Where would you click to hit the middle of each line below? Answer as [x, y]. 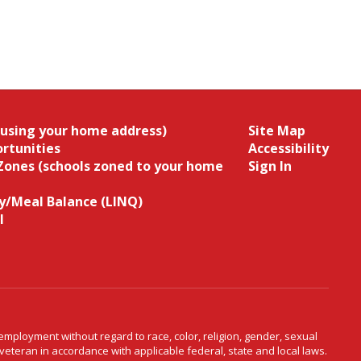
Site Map [276, 131]
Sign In [270, 166]
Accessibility [288, 148]
